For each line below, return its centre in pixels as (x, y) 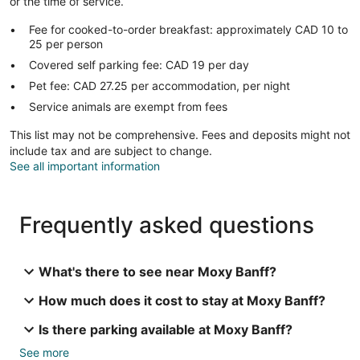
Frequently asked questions (167, 225)
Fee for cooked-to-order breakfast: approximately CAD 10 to (188, 29)
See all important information (85, 166)
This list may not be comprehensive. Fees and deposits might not (180, 134)
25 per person (66, 43)
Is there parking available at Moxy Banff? (166, 329)
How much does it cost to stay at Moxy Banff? (182, 300)
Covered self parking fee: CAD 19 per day (139, 64)
